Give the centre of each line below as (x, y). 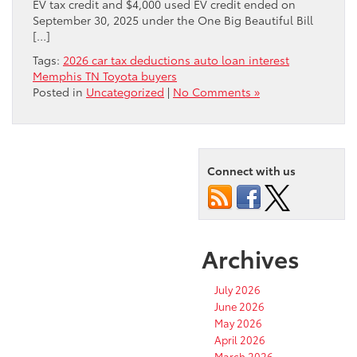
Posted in (59, 91)
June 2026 (239, 306)
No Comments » (216, 91)
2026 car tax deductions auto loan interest (176, 59)
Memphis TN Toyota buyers (105, 75)
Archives (251, 257)
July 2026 (237, 289)
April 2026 (240, 339)
